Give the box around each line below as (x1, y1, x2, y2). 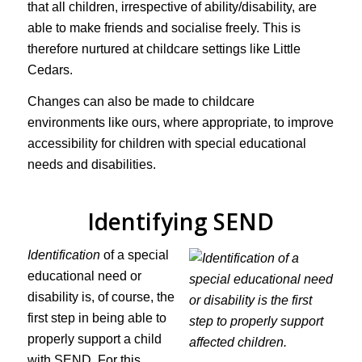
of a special (99, 247, 169, 262)
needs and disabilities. (27, 158, 156, 172)
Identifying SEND (87, 206, 275, 238)
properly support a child (27, 331, 162, 346)
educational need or (27, 268, 141, 283)
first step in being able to (27, 310, 166, 325)
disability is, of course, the (27, 289, 175, 304)
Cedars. (27, 62, 73, 77)
